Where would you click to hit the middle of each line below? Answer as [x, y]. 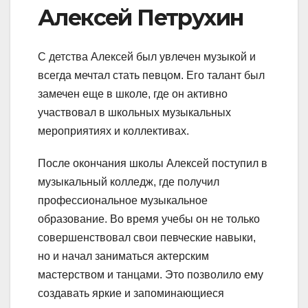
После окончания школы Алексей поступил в [153, 163]
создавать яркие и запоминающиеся [131, 293]
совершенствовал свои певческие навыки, [147, 237]
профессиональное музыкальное [123, 200]
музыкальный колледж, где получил [129, 181]
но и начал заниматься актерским [123, 256]
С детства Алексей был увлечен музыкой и [147, 56]
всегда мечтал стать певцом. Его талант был [151, 75]
